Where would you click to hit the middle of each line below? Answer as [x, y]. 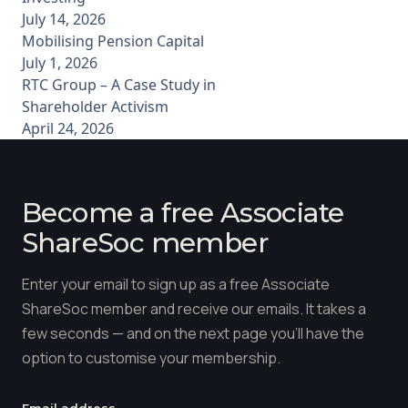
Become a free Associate [183, 212]
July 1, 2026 [60, 62]
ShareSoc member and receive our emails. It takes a [194, 308]
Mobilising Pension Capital [113, 41]
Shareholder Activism [95, 106]
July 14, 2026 [64, 19]
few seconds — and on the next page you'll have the [193, 333]
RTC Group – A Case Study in [119, 84]
